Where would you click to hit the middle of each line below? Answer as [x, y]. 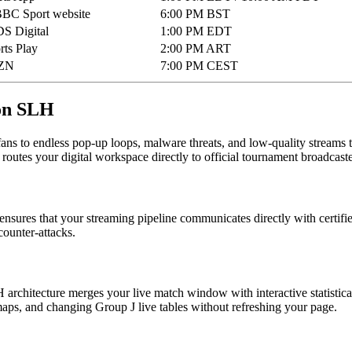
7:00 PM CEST [199, 66]
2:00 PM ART [196, 49]
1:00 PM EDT [196, 31]
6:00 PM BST [195, 14]
